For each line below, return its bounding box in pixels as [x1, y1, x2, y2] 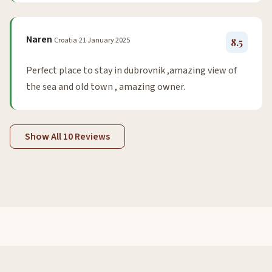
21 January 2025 [79, 35, 130, 46]
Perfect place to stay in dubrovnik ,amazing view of [26, 63, 237, 77]
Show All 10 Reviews [25, 129, 110, 143]
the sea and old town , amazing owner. [26, 80, 185, 93]
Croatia [54, 35, 77, 46]
